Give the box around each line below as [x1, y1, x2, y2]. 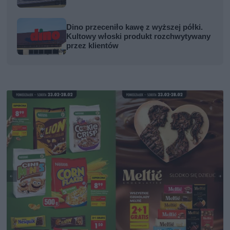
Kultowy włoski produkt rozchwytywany [66, 32, 211, 42]
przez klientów [66, 41, 119, 51]
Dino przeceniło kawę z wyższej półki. [66, 23, 203, 32]
